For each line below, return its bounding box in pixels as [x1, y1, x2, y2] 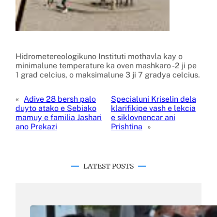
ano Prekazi [15, 122, 57, 131]
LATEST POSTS [83, 161, 134, 170]
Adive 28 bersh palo [24, 94, 96, 104]
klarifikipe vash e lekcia [110, 103, 196, 113]
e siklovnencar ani [110, 112, 175, 122]
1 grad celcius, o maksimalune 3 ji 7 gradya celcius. [15, 70, 200, 79]
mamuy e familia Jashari [15, 112, 102, 122]
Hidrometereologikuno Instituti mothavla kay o [15, 51, 183, 61]
